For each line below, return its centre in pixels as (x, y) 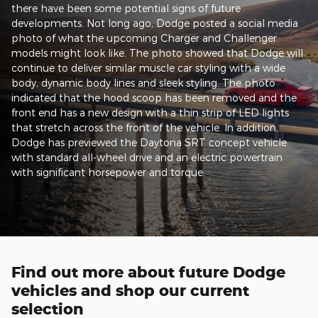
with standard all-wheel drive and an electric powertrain (147, 157)
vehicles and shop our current (130, 290)
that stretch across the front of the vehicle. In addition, (145, 127)
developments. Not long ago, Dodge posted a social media (155, 23)
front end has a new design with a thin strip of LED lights (150, 113)
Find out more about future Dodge (148, 272)
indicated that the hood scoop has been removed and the (154, 98)
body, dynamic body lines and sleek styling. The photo (143, 83)
